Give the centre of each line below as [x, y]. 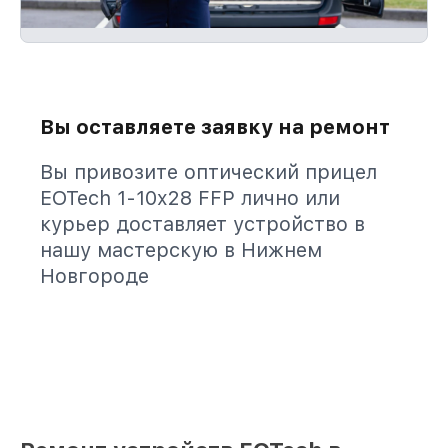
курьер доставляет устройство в [202, 224]
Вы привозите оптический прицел [208, 172]
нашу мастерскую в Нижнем [181, 250]
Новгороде [94, 276]
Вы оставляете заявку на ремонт [215, 127]
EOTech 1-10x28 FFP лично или [190, 198]
